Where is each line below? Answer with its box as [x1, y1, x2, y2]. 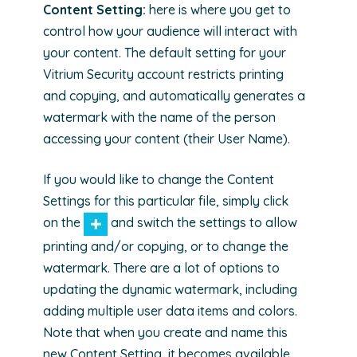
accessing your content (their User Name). [43, 130, 290, 147]
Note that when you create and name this [43, 324, 288, 340]
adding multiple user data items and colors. [43, 302, 297, 319]
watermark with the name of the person [43, 108, 276, 125]
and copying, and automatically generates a [43, 87, 305, 104]
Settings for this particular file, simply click [43, 192, 288, 209]
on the [43, 214, 84, 230]
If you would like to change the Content [43, 171, 274, 187]
